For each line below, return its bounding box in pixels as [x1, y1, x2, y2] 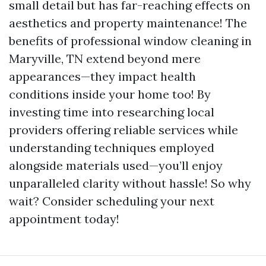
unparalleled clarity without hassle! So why [9, 176, 251, 191]
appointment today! [9, 211, 119, 226]
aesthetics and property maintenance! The [9, 15, 247, 30]
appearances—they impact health [9, 69, 196, 84]
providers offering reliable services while [9, 122, 238, 137]
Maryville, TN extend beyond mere [9, 51, 201, 66]
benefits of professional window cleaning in [9, 33, 252, 48]
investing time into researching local [9, 104, 214, 119]
